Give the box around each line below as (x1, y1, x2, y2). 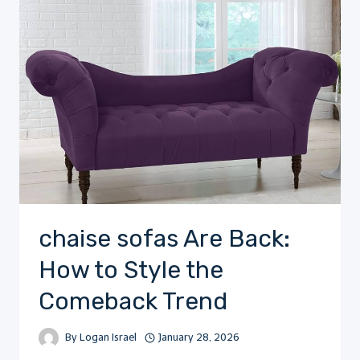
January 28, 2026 (158, 331, 240, 344)
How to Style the (39, 256, 223, 285)
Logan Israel (80, 331, 137, 344)
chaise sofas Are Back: (39, 224, 290, 254)
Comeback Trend (39, 287, 227, 317)
